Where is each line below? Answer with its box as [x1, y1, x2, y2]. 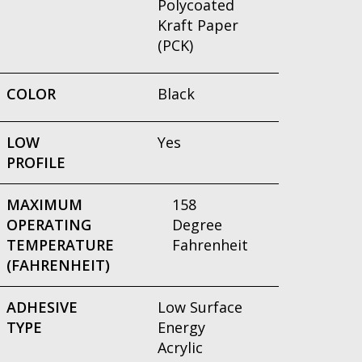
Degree [172, 215, 222, 234]
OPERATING [6, 215, 91, 234]
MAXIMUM [6, 195, 82, 214]
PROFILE [6, 153, 65, 172]
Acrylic [157, 338, 203, 357]
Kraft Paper [157, 15, 238, 35]
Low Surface [157, 297, 242, 317]
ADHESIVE [6, 297, 78, 317]
